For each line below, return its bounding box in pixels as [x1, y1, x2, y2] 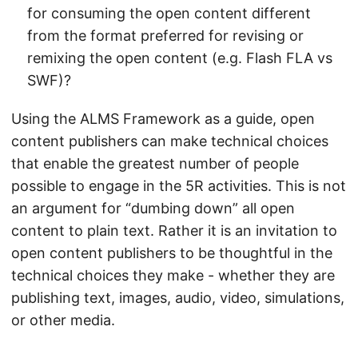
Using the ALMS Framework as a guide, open [11, 110, 315, 127]
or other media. [11, 312, 115, 328]
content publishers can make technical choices [11, 133, 328, 149]
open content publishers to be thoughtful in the [11, 245, 332, 261]
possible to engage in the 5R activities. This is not [11, 177, 346, 194]
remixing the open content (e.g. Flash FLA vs [27, 50, 332, 66]
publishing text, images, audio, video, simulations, [11, 289, 344, 306]
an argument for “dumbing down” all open [11, 200, 295, 217]
